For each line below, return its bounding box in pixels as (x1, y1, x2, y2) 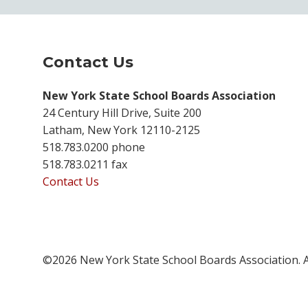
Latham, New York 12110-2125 (43, 122, 200, 137)
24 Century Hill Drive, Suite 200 (43, 104, 201, 120)
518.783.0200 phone (43, 139, 145, 155)
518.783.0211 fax (43, 156, 127, 172)
